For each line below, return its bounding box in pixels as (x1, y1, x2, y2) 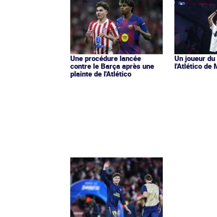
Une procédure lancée (70, 53, 141, 63)
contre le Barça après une (70, 61, 154, 71)
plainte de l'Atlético (70, 68, 131, 78)
